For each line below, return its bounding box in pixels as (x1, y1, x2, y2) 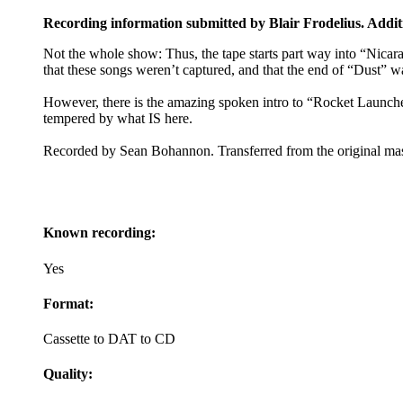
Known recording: (43, 225, 156, 241)
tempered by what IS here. (43, 111, 193, 127)
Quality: (43, 366, 93, 382)
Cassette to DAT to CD (43, 331, 175, 347)
